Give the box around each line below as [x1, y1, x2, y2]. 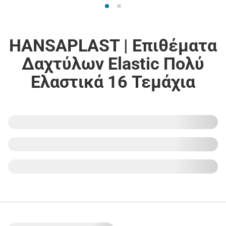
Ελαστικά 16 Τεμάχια [30, 71, 195, 92]
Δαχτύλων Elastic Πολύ [21, 53, 204, 74]
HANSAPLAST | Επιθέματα [9, 35, 217, 55]
